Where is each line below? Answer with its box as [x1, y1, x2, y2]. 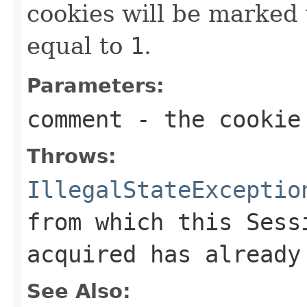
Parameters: [27, 73, 164, 97]
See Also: [27, 279, 131, 303]
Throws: [27, 144, 116, 168]
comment [27, 105, 123, 133]
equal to [27, 32, 130, 60]
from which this [27, 208, 246, 236]
